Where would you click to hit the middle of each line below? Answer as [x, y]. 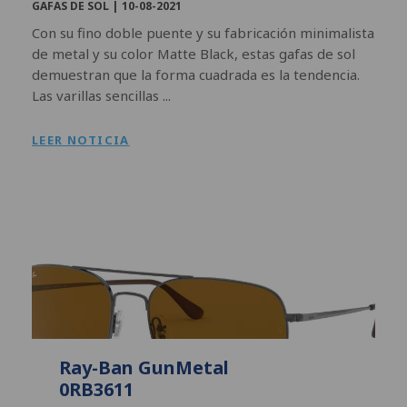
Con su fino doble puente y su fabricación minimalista [203, 32]
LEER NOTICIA [81, 139]
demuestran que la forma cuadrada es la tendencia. [196, 74]
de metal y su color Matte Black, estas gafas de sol [194, 53]
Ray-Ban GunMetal [144, 367]
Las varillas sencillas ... [101, 95]
